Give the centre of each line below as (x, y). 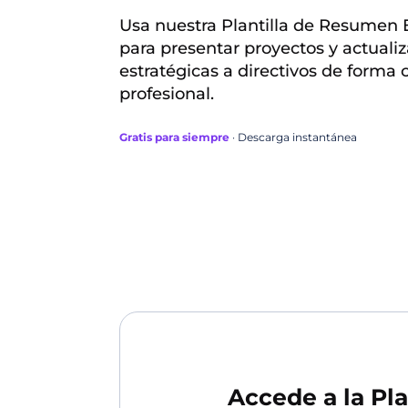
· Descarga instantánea (293, 137)
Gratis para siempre (174, 137)
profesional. (167, 94)
